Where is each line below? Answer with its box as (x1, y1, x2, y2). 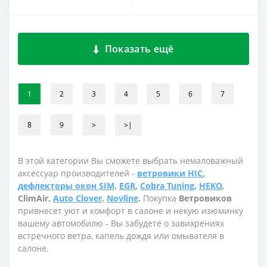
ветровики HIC (137, 167, 203, 179)
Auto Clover (53, 193, 102, 204)
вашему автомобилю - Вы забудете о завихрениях (18, 218, 224, 229)
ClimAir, (18, 193, 53, 204)
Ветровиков (179, 193, 232, 204)
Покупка (143, 193, 179, 204)
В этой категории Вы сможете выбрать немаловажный (18, 155, 243, 166)
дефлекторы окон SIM (18, 180, 114, 191)
